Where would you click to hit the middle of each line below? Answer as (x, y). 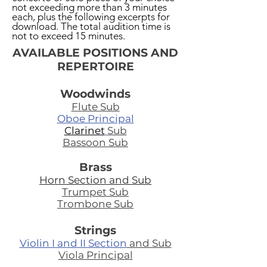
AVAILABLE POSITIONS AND (95, 53)
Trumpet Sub (95, 192)
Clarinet (84, 131)
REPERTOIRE (95, 66)
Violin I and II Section (73, 243)
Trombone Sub (95, 204)
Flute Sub (95, 107)
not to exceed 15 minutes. (69, 36)
